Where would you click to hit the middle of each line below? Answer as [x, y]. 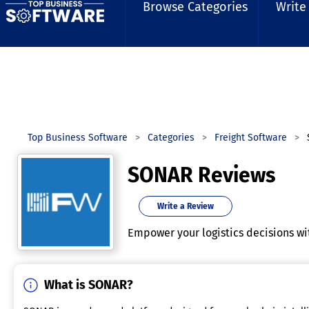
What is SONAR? [89, 285]
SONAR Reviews [201, 175]
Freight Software [251, 138]
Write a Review [186, 206]
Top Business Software [78, 138]
